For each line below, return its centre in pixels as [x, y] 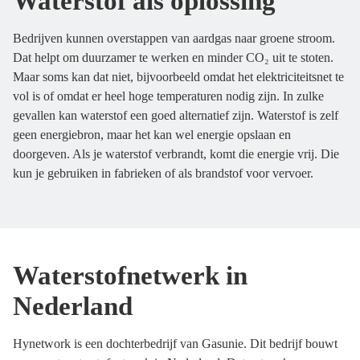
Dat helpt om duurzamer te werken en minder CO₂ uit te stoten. [173, 57]
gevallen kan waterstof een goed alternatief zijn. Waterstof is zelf [176, 115]
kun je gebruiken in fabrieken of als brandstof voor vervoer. [163, 173]
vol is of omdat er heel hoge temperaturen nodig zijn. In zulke [168, 96]
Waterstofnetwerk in [130, 275]
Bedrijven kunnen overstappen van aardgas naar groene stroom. [174, 38]
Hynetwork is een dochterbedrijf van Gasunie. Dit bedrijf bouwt [175, 344]
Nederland [73, 306]
